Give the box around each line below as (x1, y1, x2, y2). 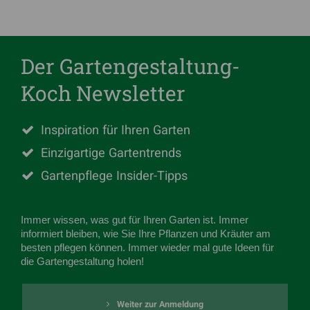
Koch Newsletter (21, 80, 186, 107)
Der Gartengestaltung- (21, 53, 241, 80)
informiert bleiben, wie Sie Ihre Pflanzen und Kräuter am (21, 228, 271, 240)
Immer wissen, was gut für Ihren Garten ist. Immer (21, 215, 249, 226)
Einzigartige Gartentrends (41, 144, 182, 163)
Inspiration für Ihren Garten (41, 121, 191, 140)
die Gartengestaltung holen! (21, 256, 145, 268)
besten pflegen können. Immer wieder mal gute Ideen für (21, 242, 275, 254)
